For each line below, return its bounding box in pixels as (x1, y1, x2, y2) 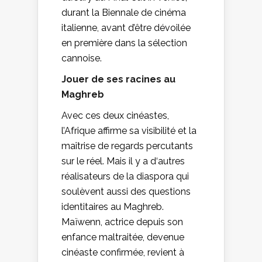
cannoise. (61, 52, 102, 64)
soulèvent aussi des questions (61, 185, 191, 197)
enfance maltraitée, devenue (61, 231, 184, 243)
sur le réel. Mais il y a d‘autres (61, 155, 185, 167)
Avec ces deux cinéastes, (61, 109, 169, 121)
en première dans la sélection (61, 37, 187, 49)
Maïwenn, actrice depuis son (61, 216, 183, 227)
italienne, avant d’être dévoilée (61, 22, 191, 33)
